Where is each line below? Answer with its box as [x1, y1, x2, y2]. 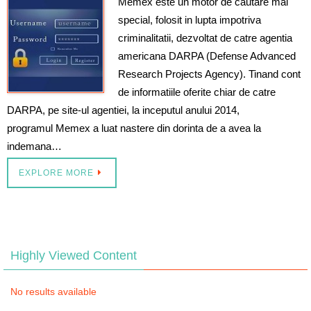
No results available [10, 285, 96, 297]
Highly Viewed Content [10, 248, 137, 262]
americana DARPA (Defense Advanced [118, 49, 296, 62]
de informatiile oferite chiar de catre [118, 85, 276, 98]
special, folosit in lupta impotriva [118, 13, 261, 26]
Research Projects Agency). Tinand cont [118, 67, 301, 80]
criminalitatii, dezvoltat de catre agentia [118, 31, 292, 44]
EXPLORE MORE [19, 167, 94, 178]
